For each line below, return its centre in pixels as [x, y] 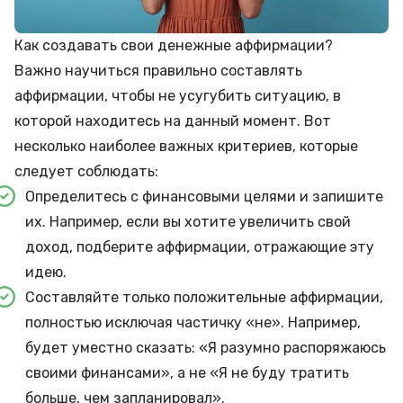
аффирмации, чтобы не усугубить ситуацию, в [178, 95]
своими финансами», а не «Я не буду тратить [187, 372]
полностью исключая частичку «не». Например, [193, 322]
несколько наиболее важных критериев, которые [186, 146]
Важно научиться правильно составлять [158, 70]
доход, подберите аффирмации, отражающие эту [200, 246]
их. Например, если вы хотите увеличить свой [188, 221]
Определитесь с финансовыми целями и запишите [204, 196]
